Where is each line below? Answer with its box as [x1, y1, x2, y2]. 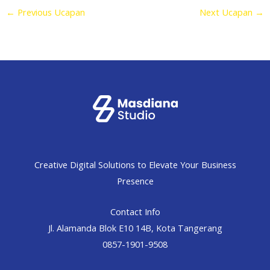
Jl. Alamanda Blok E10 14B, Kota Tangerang [48, 222, 222, 234]
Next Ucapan [199, 6, 256, 19]
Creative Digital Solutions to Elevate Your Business [34, 158, 236, 171]
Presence [116, 174, 154, 187]
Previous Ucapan [14, 6, 85, 19]
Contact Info [110, 206, 160, 218]
